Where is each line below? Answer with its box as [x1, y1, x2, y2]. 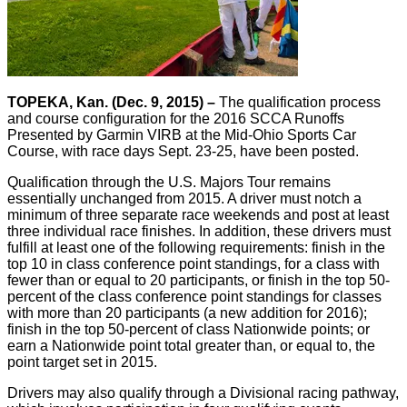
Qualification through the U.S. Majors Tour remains [7, 174, 331, 190]
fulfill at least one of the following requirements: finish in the [7, 240, 385, 255]
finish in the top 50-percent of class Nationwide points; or [7, 322, 370, 337]
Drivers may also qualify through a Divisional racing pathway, [7, 385, 399, 401]
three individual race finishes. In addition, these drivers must [7, 223, 391, 239]
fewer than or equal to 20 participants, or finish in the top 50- [7, 273, 390, 288]
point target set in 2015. [7, 354, 157, 370]
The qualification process [215, 94, 381, 110]
